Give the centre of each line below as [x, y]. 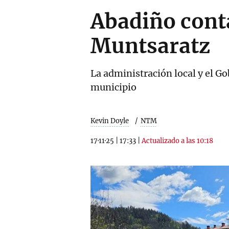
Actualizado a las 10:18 [177, 141]
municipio [113, 87]
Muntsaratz [150, 46]
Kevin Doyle [110, 121]
